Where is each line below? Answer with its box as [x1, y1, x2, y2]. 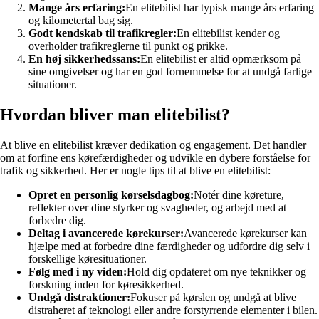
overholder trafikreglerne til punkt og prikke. [28, 39, 228, 52]
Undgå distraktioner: [28, 291, 130, 303]
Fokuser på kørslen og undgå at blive [130, 291, 296, 303]
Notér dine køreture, [194, 188, 284, 201]
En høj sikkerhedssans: [28, 52, 140, 65]
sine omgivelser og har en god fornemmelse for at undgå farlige [28, 65, 312, 78]
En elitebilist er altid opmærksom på [140, 52, 301, 65]
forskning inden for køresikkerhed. [28, 278, 184, 291]
